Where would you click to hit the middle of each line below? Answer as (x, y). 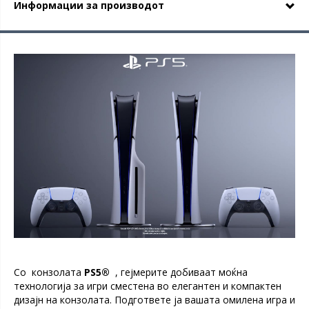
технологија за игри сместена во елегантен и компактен (148, 286)
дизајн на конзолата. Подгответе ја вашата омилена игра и (154, 300)
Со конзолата (49, 272)
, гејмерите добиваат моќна (179, 272)
